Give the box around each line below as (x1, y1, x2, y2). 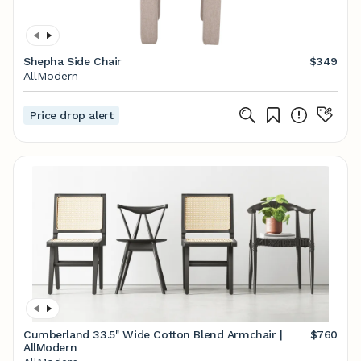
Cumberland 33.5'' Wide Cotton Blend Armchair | (23, 328, 283, 341)
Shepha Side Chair (23, 55, 122, 68)
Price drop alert (30, 109, 114, 122)
